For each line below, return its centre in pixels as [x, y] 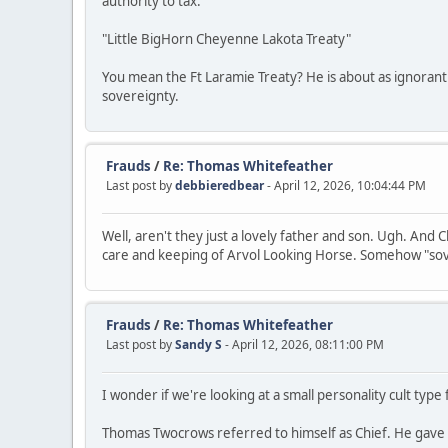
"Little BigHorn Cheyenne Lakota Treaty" [226, 38]
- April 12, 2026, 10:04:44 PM [346, 186]
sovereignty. [140, 95]
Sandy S [198, 345]
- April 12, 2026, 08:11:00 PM [304, 345]
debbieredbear [219, 186]
